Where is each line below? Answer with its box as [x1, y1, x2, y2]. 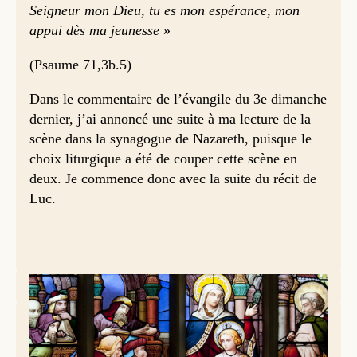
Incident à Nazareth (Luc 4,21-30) [29, 306, 212, 320]
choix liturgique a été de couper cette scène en [29, 151, 297, 167]
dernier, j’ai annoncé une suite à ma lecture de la [29, 111, 311, 127]
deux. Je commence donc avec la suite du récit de [29, 171, 316, 186]
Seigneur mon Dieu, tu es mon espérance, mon [29, 2, 300, 18]
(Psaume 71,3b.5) [29, 57, 131, 73]
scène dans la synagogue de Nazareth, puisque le [29, 131, 312, 147]
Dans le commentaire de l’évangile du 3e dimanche [29, 91, 327, 107]
